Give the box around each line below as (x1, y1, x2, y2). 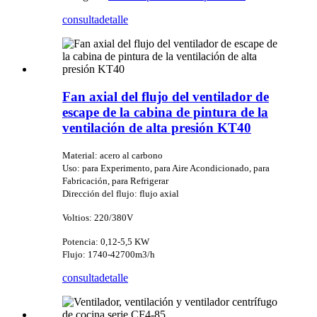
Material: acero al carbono (62, 150, 163, 161)
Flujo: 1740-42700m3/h (62, 249, 155, 260)
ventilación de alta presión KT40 (62, 120, 251, 135)
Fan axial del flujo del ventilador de (62, 88, 269, 104)
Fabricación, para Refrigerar (62, 175, 168, 187)
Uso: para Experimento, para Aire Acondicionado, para (62, 163, 270, 174)
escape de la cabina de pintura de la (62, 104, 268, 120)
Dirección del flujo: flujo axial (62, 188, 179, 200)
